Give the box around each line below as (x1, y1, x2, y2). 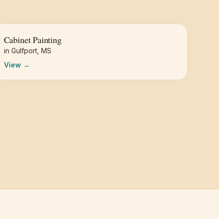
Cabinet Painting (3, 34, 62, 45)
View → (3, 61, 30, 69)
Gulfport (11, 46, 37, 55)
